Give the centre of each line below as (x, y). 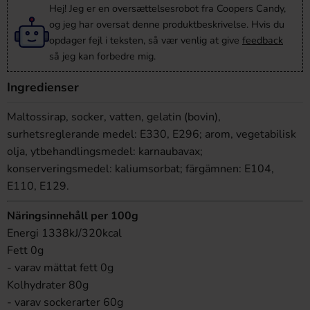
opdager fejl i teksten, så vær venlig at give (146, 40)
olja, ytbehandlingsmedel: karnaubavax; (105, 152)
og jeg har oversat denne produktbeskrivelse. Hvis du (167, 24)
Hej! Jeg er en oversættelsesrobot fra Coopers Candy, (167, 8)
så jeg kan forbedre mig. (102, 56)
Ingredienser (43, 87)
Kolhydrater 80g (48, 285)
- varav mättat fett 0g (60, 268)
